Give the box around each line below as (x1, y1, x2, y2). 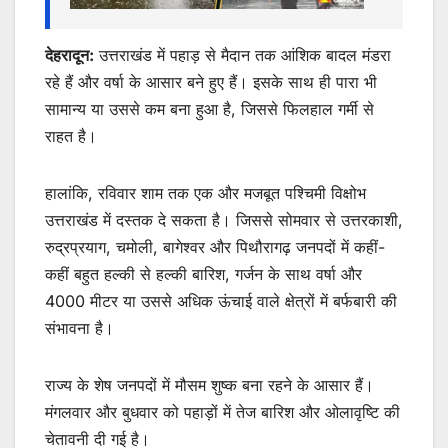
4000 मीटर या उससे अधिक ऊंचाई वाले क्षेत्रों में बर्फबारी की (45, 290, 397, 311)
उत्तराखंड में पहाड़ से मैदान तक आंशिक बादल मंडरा (94, 44, 391, 65)
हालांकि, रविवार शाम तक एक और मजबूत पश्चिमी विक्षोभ (45, 182, 366, 203)
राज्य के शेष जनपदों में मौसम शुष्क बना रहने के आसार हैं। (45, 374, 374, 395)
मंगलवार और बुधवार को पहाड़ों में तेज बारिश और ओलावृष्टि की (45, 401, 400, 422)
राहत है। (45, 125, 97, 146)
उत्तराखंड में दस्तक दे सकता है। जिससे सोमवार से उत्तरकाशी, (45, 209, 403, 230)
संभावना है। (45, 317, 114, 338)
